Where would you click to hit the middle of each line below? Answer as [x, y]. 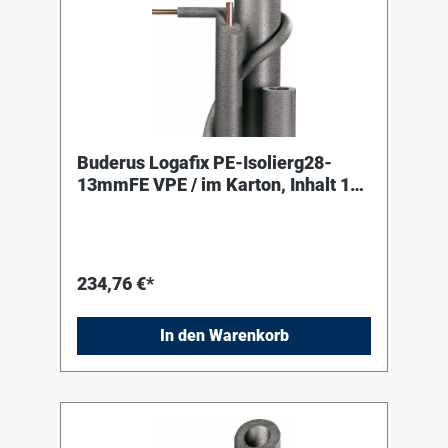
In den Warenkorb [224, 336]
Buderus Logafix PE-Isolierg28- [204, 163]
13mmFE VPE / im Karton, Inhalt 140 [223, 185]
